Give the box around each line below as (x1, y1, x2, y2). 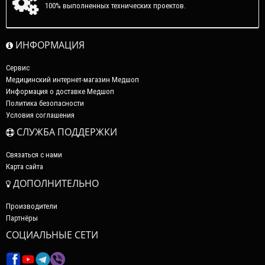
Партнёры (6, 213, 38, 224)
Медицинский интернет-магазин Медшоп (6, 75, 139, 85)
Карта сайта (6, 161, 43, 172)
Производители (6, 201, 57, 212)
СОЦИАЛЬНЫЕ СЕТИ (6, 228, 98, 242)
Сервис (6, 63, 30, 73)
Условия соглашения (6, 110, 75, 121)
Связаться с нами (6, 150, 62, 160)
